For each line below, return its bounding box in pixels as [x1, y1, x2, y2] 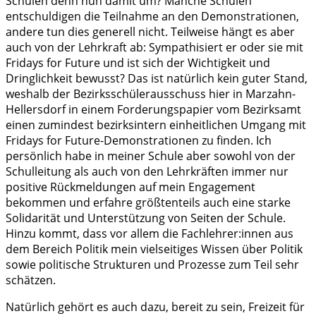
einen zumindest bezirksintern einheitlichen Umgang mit [6, 117, 306, 133]
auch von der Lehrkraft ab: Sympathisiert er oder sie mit [6, 39, 303, 56]
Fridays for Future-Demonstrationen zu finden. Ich [6, 133, 272, 149]
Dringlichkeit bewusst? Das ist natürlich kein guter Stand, [6, 71, 308, 87]
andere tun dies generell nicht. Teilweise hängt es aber [6, 24, 295, 40]
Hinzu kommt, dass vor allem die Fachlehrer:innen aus [6, 226, 293, 242]
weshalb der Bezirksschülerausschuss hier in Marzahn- [6, 86, 296, 102]
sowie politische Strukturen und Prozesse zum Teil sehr [6, 257, 299, 273]
